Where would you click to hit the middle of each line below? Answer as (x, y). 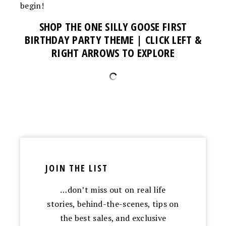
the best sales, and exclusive (113, 218)
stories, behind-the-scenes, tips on (113, 204)
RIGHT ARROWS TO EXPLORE (113, 52)
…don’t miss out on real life (113, 189)
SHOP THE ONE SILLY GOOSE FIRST (113, 26)
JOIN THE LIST (77, 168)
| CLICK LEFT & (169, 39)
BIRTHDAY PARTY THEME (81, 39)
